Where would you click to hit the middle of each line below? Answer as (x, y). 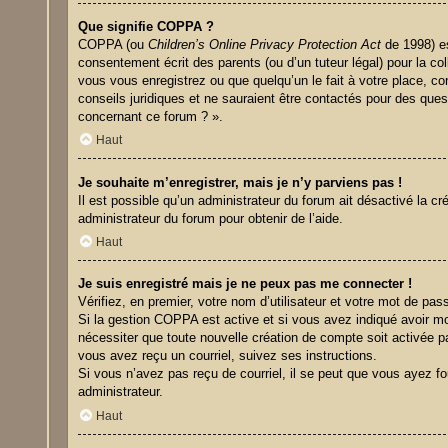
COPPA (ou (113, 44)
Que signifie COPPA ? (146, 26)
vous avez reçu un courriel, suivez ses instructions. (228, 356)
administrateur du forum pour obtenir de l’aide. (211, 218)
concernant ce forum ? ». (151, 116)
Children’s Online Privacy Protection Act (265, 44)
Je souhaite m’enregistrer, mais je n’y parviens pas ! (240, 182)
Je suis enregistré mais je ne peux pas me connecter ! (245, 284)
